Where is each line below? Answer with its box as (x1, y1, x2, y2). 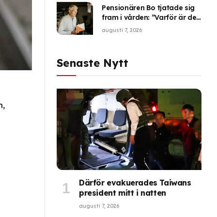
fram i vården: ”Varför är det (102, 13, 199, 22)
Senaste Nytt (57, 56, 128, 70)
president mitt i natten (79, 188, 166, 198)
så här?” (102, 22, 131, 31)
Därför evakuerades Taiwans (79, 178, 191, 188)
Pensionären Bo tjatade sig (102, 3, 195, 12)
